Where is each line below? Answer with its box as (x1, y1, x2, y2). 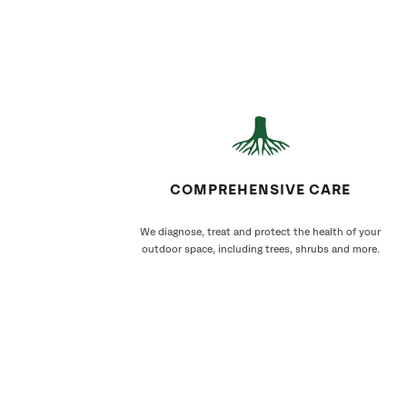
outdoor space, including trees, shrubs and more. (141, 244, 380, 254)
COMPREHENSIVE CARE (169, 184, 352, 197)
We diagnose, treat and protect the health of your (140, 227, 381, 237)
